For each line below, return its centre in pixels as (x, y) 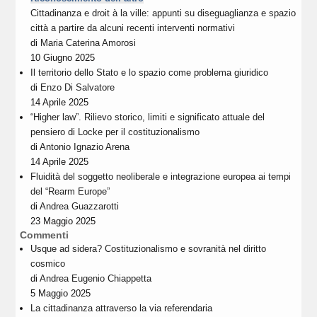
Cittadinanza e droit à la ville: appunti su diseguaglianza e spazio (163, 13)
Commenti (45, 235)
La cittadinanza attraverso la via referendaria (122, 309)
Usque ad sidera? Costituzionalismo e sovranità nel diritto (149, 249)
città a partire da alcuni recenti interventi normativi (133, 28)
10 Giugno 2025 (63, 58)
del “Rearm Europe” (70, 192)
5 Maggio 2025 (61, 294)
